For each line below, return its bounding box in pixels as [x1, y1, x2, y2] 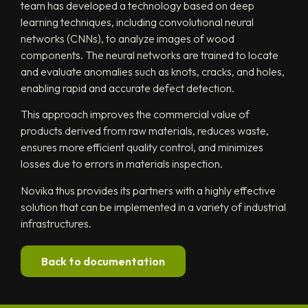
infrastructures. [21, 216, 91, 230]
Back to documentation [41, 254, 165, 268]
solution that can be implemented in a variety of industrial [21, 199, 286, 214]
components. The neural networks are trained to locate [21, 47, 278, 62]
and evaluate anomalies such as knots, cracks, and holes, [21, 64, 285, 78]
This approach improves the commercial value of [21, 107, 250, 122]
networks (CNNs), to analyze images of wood [21, 31, 234, 45]
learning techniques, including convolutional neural [21, 14, 254, 29]
